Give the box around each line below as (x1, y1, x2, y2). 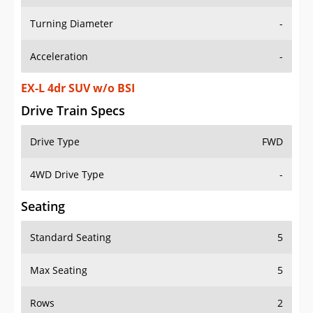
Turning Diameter (30, 17, 113, 31)
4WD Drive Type (30, 168, 104, 182)
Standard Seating (30, 231, 111, 245)
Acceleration (30, 50, 88, 64)
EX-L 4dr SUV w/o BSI (21, 80, 135, 96)
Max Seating (30, 263, 87, 277)
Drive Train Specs (21, 102, 125, 119)
